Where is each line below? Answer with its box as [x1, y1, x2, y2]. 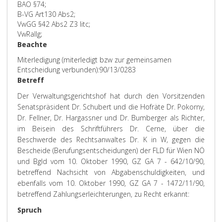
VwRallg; [17, 29, 42, 39]
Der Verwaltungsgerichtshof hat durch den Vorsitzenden [17, 91, 205, 101]
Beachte [17, 40, 47, 49]
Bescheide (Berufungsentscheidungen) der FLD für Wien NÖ [17, 146, 205, 155]
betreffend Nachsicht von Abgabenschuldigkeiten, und [17, 167, 205, 177]
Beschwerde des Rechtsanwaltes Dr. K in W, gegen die [17, 135, 205, 144]
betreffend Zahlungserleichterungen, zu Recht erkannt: [17, 189, 189, 199]
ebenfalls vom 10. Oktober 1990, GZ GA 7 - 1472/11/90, [17, 178, 205, 188]
